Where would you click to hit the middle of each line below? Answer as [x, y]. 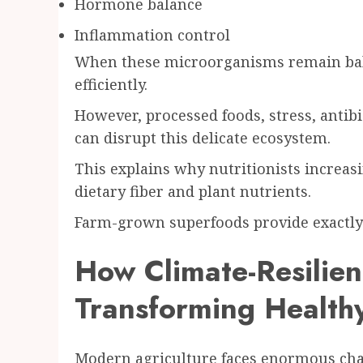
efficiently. [111, 85]
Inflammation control [152, 35]
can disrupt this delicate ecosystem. [203, 138]
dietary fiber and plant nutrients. [193, 192]
